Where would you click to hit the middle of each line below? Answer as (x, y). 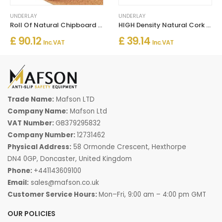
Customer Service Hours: (53, 194)
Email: (18, 182)
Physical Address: (39, 147)
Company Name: (38, 111)
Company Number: (42, 135)
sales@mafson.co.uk (65, 182)
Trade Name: (31, 99)
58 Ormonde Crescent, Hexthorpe (129, 147)
